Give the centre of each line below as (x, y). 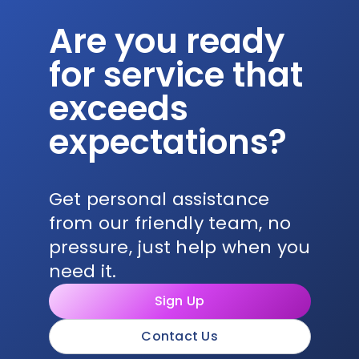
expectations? (167, 142)
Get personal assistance (159, 199)
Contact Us (179, 336)
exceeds (118, 108)
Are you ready (166, 41)
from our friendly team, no (169, 223)
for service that (175, 75)
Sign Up (179, 301)
